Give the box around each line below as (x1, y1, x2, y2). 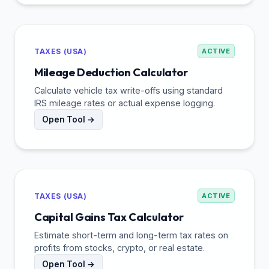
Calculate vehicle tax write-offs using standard (34, 85, 223, 95)
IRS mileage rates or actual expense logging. (34, 97, 215, 108)
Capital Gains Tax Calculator (34, 210, 184, 224)
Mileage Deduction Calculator (34, 65, 188, 79)
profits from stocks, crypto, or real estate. (34, 242, 205, 253)
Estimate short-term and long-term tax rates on (34, 229, 228, 240)
